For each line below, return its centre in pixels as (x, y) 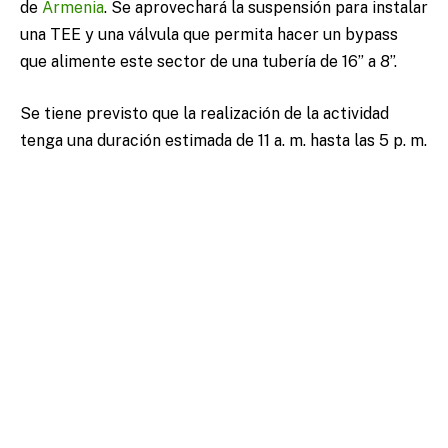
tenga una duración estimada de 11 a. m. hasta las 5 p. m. (223, 140)
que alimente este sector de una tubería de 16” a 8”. (208, 62)
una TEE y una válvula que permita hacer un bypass (209, 35)
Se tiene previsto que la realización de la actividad (204, 113)
